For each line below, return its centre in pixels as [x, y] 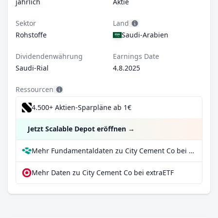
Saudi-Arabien [145, 35]
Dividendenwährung [49, 56]
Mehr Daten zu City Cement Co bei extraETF [103, 173]
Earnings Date [136, 56]
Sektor [26, 23]
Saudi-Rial [32, 68]
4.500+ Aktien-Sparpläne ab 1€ [82, 107]
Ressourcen [35, 89]
